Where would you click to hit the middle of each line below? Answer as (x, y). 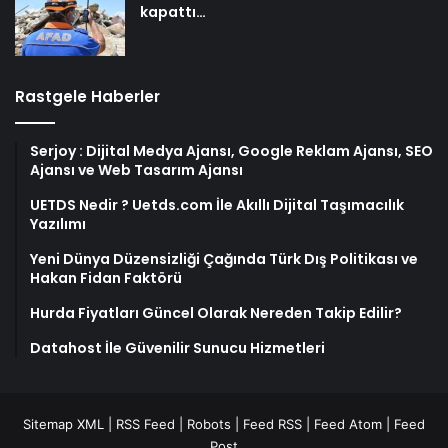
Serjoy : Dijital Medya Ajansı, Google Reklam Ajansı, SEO (231, 150)
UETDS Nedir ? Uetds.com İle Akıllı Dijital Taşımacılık (217, 204)
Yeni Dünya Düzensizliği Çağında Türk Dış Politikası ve (224, 258)
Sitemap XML (63, 423)
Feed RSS (272, 423)
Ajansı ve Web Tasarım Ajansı (136, 169)
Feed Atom (348, 423)
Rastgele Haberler (87, 96)
